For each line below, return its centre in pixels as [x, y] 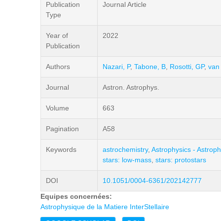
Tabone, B [150, 67]
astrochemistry [125, 149]
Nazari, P [116, 67]
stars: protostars [181, 160]
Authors [58, 67]
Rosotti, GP [187, 67]
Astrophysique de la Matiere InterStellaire [105, 207]
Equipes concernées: [77, 196]
